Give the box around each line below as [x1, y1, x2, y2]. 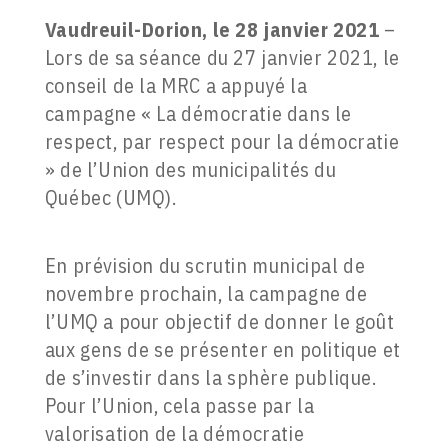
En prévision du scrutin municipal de [44, 252, 366, 280]
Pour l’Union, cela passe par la [44, 392, 315, 420]
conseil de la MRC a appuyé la [44, 72, 308, 100]
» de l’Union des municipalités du [44, 156, 337, 184]
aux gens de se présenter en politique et [44, 336, 401, 364]
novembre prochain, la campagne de [44, 280, 368, 308]
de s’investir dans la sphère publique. [44, 364, 377, 392]
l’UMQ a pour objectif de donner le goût [44, 308, 395, 336]
